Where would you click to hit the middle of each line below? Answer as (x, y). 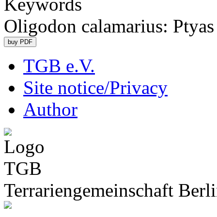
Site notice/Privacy (95, 87)
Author (50, 109)
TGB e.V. (59, 66)
